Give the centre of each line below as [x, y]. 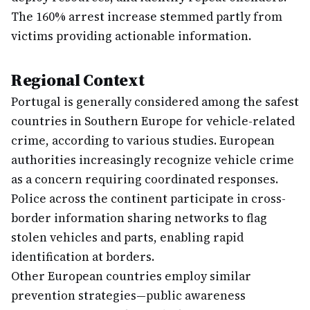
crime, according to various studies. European [143, 140]
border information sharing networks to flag [139, 218]
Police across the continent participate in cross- [148, 199]
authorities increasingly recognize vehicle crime [153, 160]
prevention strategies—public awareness [128, 295]
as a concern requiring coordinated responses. [145, 179]
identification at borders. [83, 257]
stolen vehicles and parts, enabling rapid [127, 237]
